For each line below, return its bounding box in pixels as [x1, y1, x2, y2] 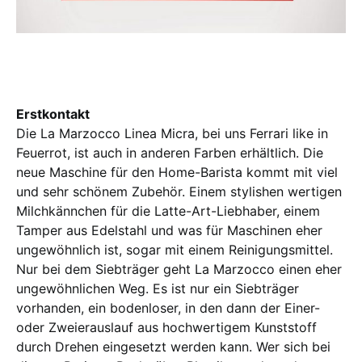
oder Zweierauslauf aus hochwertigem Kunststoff [16, 318, 317, 335]
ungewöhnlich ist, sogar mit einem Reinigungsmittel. [16, 241, 333, 258]
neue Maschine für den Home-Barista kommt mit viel [16, 163, 338, 180]
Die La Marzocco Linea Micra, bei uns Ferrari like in [16, 124, 328, 141]
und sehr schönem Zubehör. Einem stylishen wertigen [16, 183, 342, 200]
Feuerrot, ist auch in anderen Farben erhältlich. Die [16, 144, 323, 161]
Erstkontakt [16, 105, 90, 122]
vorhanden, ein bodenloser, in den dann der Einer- [16, 299, 320, 316]
